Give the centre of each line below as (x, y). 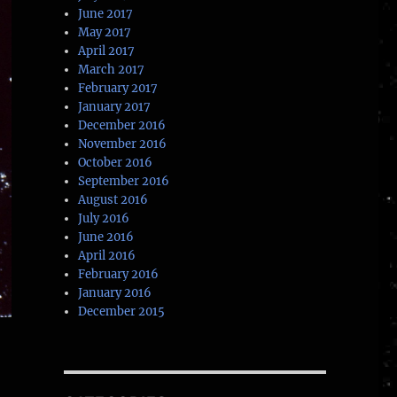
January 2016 (115, 293)
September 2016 (124, 182)
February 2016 (119, 275)
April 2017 (107, 51)
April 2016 (107, 256)
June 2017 (106, 14)
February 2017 (118, 89)
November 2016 (123, 144)
